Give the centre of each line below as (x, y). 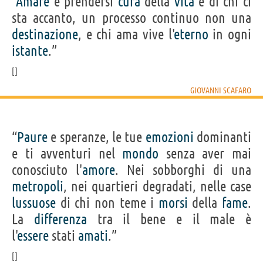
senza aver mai (205, 153)
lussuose (34, 203)
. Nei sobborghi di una (183, 170)
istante (30, 50)
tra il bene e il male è (169, 219)
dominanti (222, 137)
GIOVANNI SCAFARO (221, 90)
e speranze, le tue (97, 137)
